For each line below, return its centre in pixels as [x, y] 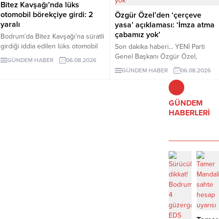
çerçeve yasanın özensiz [152, 66]
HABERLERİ [189, 113]
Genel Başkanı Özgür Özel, [156, 56]
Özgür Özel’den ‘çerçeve [158, 15]
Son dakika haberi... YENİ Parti [160, 47]
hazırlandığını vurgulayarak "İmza [164, 76]
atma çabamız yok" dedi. [151, 86]
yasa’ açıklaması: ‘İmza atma [165, 25]
